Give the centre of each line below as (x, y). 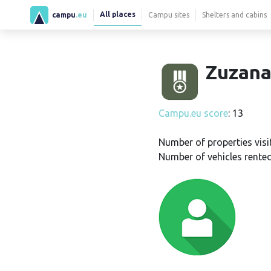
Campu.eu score (193, 113)
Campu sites (169, 15)
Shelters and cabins (234, 15)
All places (118, 14)
